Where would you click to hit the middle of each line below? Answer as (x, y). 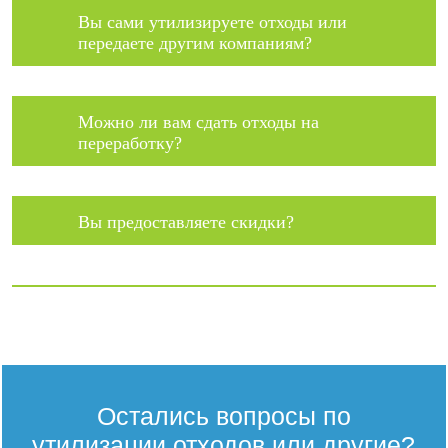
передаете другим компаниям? (195, 43)
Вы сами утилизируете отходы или (213, 22)
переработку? (130, 143)
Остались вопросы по (223, 416)
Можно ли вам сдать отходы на (199, 122)
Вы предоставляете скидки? (186, 222)
